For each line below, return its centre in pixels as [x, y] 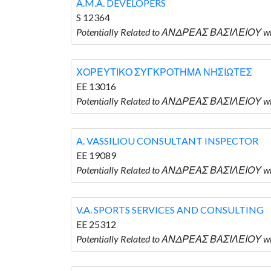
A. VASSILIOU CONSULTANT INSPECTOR [167, 140]
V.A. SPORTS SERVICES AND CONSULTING [170, 209]
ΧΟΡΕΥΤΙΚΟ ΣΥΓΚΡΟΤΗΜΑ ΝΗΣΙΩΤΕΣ [164, 71]
